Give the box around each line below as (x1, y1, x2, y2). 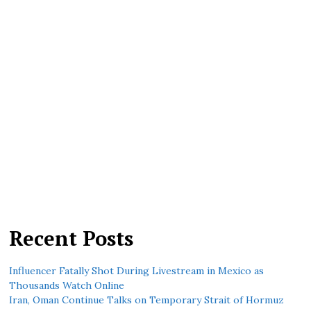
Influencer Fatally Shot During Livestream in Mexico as (9, 264, 264, 278)
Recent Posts (9, 225, 134, 252)
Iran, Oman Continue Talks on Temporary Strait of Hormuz (9, 294, 285, 307)
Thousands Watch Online (9, 279, 125, 292)
